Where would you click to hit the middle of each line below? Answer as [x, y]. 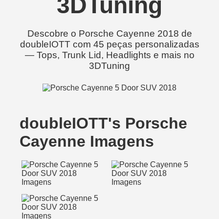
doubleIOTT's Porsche [103, 123]
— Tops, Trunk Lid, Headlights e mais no [109, 55]
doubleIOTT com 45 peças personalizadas [109, 44]
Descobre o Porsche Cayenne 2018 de [109, 33]
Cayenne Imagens [87, 141]
